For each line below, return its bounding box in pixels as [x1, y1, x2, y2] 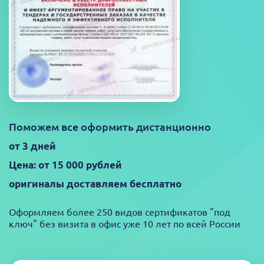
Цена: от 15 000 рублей [9, 159, 122, 171]
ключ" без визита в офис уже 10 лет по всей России [9, 217, 240, 229]
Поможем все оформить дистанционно [9, 120, 211, 133]
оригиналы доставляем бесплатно [9, 177, 181, 190]
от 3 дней [9, 140, 56, 152]
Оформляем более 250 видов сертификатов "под [9, 206, 230, 217]
